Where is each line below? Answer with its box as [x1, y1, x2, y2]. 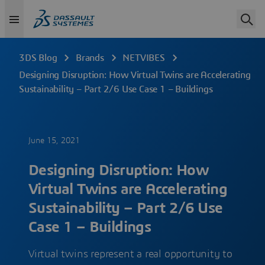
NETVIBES [122, 53, 165, 63]
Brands [76, 53, 104, 63]
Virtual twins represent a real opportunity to [28, 249, 232, 260]
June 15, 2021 [28, 137, 80, 145]
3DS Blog [19, 53, 57, 63]
